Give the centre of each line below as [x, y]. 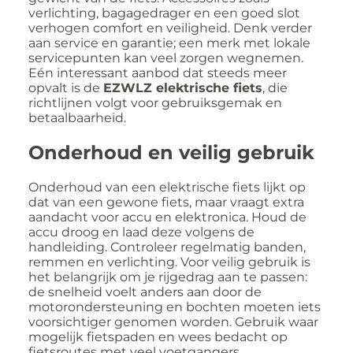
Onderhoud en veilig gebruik [171, 153]
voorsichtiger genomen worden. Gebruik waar [173, 322]
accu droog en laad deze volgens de [141, 232]
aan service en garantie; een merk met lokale [169, 43]
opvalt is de [66, 88]
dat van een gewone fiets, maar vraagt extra [166, 203]
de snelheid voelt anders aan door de [145, 292]
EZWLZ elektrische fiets [183, 88]
